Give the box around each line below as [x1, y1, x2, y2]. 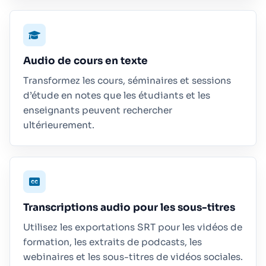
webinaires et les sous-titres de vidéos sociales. [23, 251, 243, 262]
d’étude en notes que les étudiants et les [23, 90, 210, 101]
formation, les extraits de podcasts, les [23, 236, 202, 248]
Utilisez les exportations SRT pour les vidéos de [23, 221, 242, 233]
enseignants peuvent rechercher [23, 104, 172, 116]
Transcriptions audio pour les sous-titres [23, 201, 235, 214]
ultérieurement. [23, 119, 94, 131]
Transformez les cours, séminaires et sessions [23, 75, 231, 86]
